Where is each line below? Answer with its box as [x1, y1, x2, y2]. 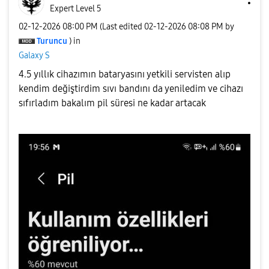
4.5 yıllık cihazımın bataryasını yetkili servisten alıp [19, 68, 231, 80]
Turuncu [37, 35, 67, 46]
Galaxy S [19, 50, 50, 61]
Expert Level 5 [50, 4, 101, 14]
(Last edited [100, 21, 144, 32]
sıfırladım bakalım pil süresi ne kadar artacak [19, 97, 206, 109]
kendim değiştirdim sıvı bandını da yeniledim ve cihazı [19, 83, 243, 94]
